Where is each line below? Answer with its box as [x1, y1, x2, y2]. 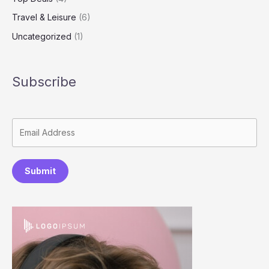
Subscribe [12, 73, 76, 89]
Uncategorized [12, 31, 71, 41]
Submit [25, 166, 56, 177]
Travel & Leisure [12, 12, 76, 23]
